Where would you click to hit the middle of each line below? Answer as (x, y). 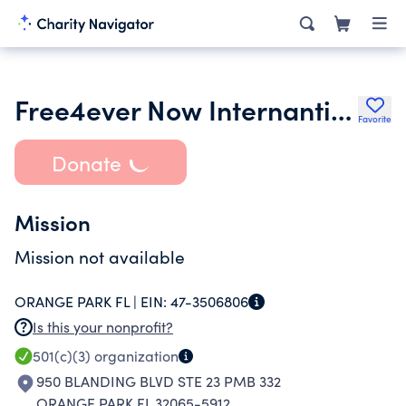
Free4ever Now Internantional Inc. (341, 109)
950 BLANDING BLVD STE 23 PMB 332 (159, 381)
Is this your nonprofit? (103, 327)
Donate (86, 162)
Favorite (375, 119)
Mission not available (100, 256)
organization (135, 356)
